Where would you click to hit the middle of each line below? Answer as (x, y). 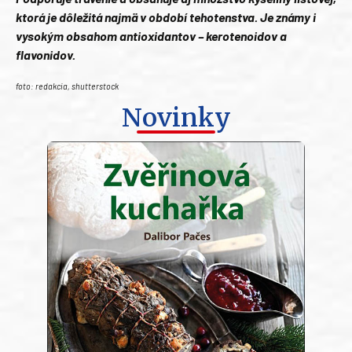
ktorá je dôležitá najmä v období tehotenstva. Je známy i (166, 16)
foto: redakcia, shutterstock (67, 86)
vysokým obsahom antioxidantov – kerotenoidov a (151, 35)
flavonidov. (46, 54)
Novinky (176, 118)
